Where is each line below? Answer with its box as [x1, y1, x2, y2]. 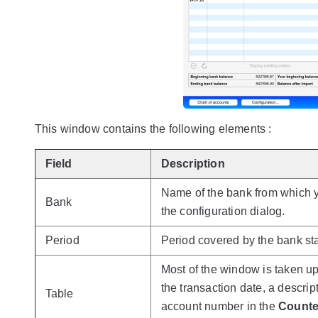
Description [160, 157, 225, 170]
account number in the [160, 300, 278, 312]
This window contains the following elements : [34, 122, 272, 135]
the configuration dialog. [160, 204, 285, 217]
